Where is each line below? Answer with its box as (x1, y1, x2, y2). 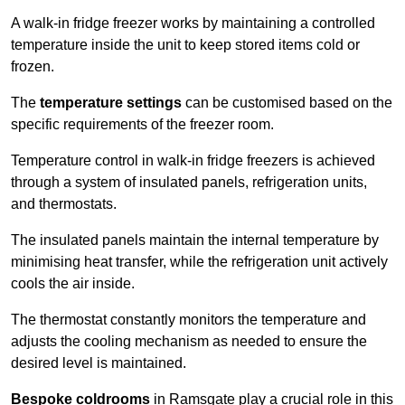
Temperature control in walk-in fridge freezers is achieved (11, 153, 375, 169)
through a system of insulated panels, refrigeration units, (11, 174, 367, 191)
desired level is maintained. (11, 355, 190, 372)
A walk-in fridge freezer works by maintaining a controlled (11, 15, 375, 32)
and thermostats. (11, 196, 120, 212)
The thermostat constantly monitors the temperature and (11, 312, 366, 328)
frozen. (11, 59, 58, 75)
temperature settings (40, 95, 182, 111)
